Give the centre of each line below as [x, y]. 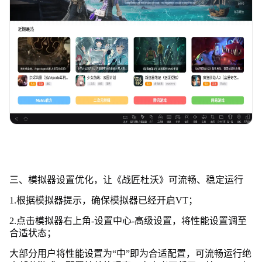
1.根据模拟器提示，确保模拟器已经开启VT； [103, 200]
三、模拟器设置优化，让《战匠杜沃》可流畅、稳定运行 [126, 180]
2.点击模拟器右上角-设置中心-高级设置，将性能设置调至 [128, 220]
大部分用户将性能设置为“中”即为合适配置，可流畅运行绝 [130, 253]
